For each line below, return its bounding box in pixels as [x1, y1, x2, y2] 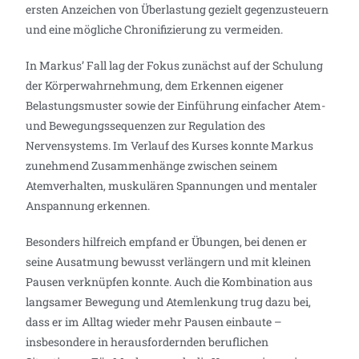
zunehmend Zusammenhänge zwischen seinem [26, 157, 279, 173]
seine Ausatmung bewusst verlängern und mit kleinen [26, 253, 312, 269]
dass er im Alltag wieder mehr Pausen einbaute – [26, 313, 283, 329]
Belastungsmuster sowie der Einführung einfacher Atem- [26, 97, 326, 113]
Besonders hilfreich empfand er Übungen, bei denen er [26, 233, 308, 249]
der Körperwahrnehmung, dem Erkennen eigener [26, 77, 284, 93]
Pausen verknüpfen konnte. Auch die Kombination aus [26, 273, 313, 289]
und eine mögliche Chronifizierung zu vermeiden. [26, 21, 284, 37]
